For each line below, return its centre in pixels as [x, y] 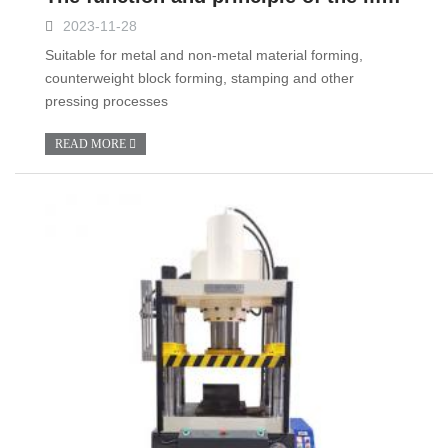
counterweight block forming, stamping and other [199, 78]
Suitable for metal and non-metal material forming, [204, 55]
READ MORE [92, 144]
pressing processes [106, 101]
